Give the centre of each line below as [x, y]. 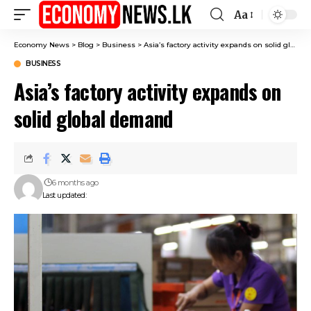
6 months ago [75, 183]
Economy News [42, 45]
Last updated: [64, 195]
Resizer [253, 40]
